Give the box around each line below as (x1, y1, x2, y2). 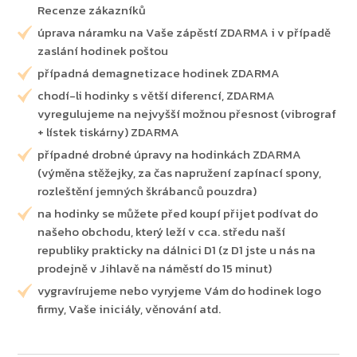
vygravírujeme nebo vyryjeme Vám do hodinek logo (37, 281, 322, 300)
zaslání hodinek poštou (37, 41, 169, 61)
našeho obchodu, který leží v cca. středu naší (37, 222, 286, 241)
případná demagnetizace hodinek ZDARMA (37, 64, 280, 83)
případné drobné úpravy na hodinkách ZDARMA (37, 145, 302, 164)
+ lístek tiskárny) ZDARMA (37, 123, 180, 142)
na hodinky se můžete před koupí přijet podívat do (37, 204, 319, 223)
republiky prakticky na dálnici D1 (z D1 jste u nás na (37, 241, 316, 260)
